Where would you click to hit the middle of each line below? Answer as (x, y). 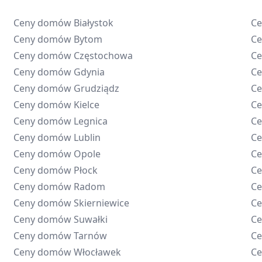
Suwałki (90, 219)
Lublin (87, 137)
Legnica (90, 121)
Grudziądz (96, 88)
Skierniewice (101, 203)
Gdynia (89, 72)
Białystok (93, 23)
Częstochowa (103, 56)
